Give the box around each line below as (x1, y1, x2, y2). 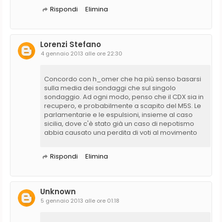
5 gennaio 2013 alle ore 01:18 (41, 196, 119, 205)
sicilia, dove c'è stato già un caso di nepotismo (44, 118, 194, 128)
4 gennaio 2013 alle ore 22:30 (41, 49, 122, 57)
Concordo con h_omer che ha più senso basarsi (44, 74, 201, 84)
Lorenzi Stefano (40, 39, 101, 50)
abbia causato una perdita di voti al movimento (44, 127, 197, 137)
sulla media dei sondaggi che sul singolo (44, 83, 176, 93)
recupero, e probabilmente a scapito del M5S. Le (44, 101, 201, 111)
